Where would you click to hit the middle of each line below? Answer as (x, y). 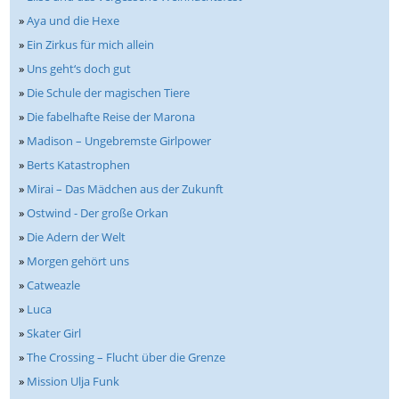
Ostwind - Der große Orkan (98, 213)
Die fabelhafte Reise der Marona (111, 117)
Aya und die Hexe (73, 21)
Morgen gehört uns (78, 261)
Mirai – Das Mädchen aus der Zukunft (126, 189)
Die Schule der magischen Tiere (109, 93)
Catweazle (54, 285)
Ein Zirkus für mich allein (91, 45)
